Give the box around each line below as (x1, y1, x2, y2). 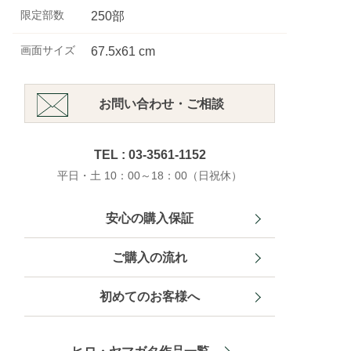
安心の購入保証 (106, 212, 194, 225)
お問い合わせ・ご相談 (99, 97, 224, 110)
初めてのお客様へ (100, 290, 200, 303)
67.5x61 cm (91, 45, 155, 58)
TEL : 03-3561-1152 (93, 148, 206, 161)
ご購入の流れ (112, 251, 187, 264)
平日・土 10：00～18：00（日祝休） (57, 169, 242, 182)
